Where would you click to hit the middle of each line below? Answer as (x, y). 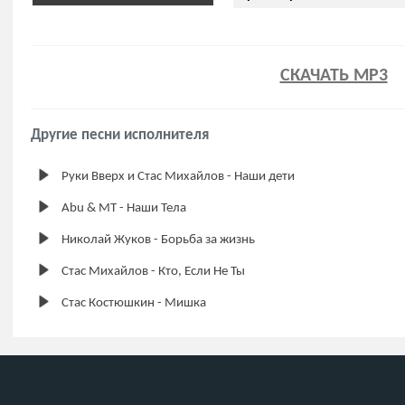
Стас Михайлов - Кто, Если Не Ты (153, 272)
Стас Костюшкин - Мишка (134, 303)
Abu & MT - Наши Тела (124, 208)
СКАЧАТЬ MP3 (334, 76)
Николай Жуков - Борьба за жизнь (158, 240)
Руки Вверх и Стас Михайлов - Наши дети (178, 177)
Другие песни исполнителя (120, 135)
